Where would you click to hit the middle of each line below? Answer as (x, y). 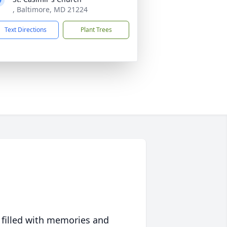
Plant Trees (96, 30)
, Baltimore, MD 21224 (50, 9)
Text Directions (26, 30)
